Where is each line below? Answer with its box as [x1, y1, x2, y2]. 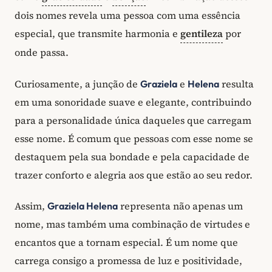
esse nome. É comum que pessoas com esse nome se [15, 131, 253, 145]
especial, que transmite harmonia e [15, 27, 180, 41]
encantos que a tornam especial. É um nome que [15, 236, 238, 250]
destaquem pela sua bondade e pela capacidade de [15, 149, 250, 163]
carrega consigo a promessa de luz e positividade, [15, 254, 242, 268]
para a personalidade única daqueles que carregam [15, 113, 251, 127]
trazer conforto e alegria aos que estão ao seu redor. [15, 168, 253, 182]
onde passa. [15, 46, 69, 59]
